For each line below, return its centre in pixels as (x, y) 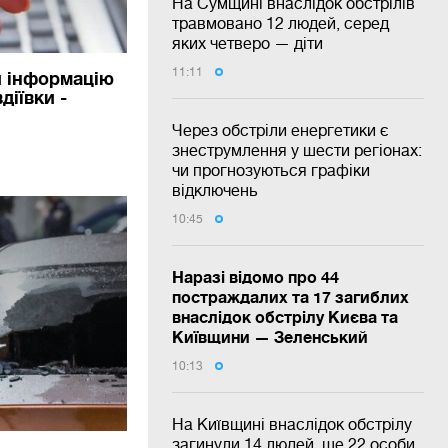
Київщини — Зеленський (270, 336)
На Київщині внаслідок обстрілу (292, 424)
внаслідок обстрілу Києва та (285, 316)
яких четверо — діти (247, 43)
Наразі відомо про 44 (255, 276)
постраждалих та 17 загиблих (290, 296)
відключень (215, 190)
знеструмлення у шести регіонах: (297, 150)
